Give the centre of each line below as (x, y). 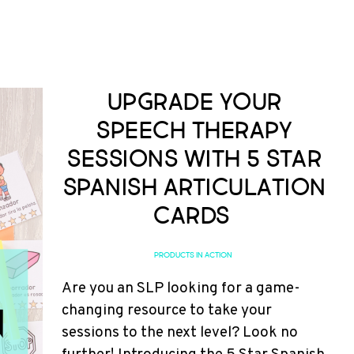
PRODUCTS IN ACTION (193, 255)
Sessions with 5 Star (194, 159)
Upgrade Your (194, 102)
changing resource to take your (167, 311)
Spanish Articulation (194, 187)
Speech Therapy (194, 130)
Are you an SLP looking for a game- (181, 288)
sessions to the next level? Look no (180, 333)
